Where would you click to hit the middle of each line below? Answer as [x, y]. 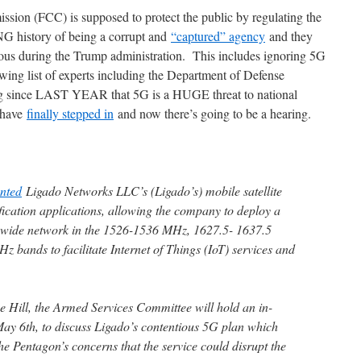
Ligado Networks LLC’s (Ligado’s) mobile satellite [152, 191]
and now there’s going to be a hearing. [212, 114]
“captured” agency [218, 36]
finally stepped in [70, 114]
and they [289, 36]
